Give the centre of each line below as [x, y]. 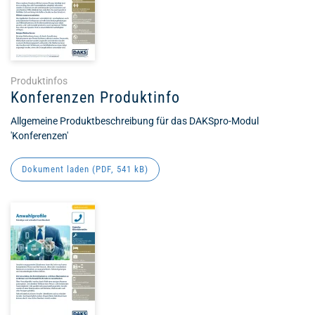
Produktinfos [39, 81]
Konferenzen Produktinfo [95, 97]
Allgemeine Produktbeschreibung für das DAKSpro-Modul [135, 121]
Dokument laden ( [59, 169]
